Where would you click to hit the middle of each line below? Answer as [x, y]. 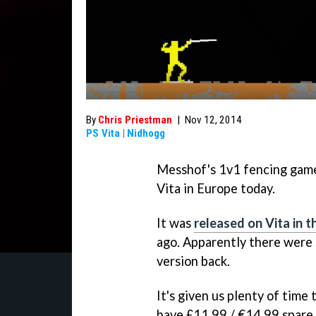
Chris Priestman [135, 120]
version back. [193, 261]
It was [175, 223]
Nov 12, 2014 [213, 120]
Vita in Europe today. [216, 188]
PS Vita [103, 133]
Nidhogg [146, 133]
